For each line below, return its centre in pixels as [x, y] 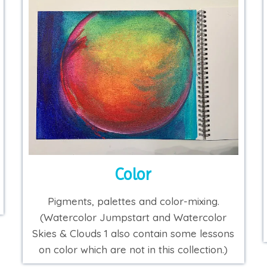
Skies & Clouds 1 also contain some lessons [133, 234]
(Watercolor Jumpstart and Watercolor [133, 218]
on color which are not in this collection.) [133, 250]
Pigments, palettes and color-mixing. [133, 201]
